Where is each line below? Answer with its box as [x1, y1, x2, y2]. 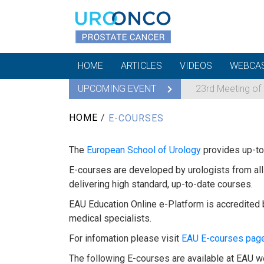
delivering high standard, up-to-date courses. [69, 178, 253, 190]
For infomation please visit [69, 232, 181, 244]
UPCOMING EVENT [78, 83, 159, 94]
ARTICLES [121, 60, 162, 71]
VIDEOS [180, 60, 212, 71]
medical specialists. [69, 212, 151, 224]
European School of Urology [87, 144, 201, 156]
